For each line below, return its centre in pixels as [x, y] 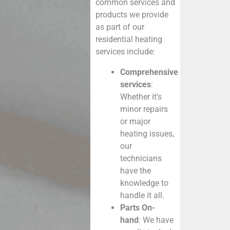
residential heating [129, 39]
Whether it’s [141, 97]
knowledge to [144, 183]
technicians [141, 158]
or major [135, 121]
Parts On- [137, 207]
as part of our [120, 27]
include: [140, 51]
